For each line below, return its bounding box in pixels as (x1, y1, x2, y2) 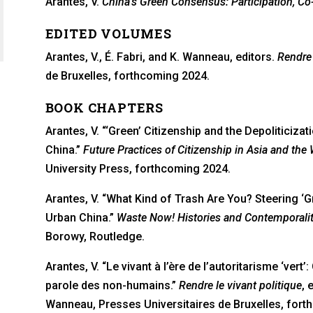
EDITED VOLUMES (45, 25, 172, 43)
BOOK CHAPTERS (45, 99, 163, 117)
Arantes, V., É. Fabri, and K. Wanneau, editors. (45, 50, 277, 64)
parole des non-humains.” (45, 279, 176, 293)
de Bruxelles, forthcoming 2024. (45, 69, 210, 83)
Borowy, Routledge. (45, 230, 145, 244)
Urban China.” (45, 211, 117, 225)
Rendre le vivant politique (175, 279, 302, 293)
